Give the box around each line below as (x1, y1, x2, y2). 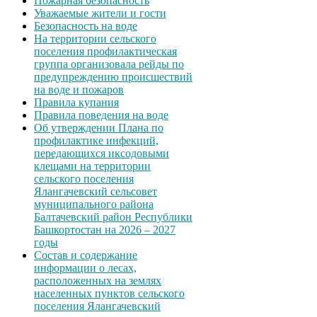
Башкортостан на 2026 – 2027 (34, 224, 175, 236)
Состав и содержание (34, 249, 137, 262)
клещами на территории (34, 160, 151, 173)
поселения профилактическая (34, 45, 177, 58)
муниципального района (34, 198, 154, 211)
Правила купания (34, 96, 119, 109)
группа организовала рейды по (34, 58, 184, 71)
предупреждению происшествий (34, 71, 192, 83)
